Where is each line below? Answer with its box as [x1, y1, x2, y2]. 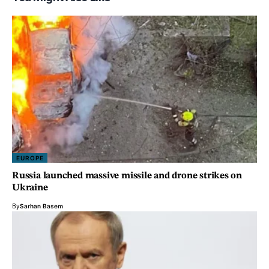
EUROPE [16, 154, 44, 162]
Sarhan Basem [20, 202, 63, 210]
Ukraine [12, 183, 48, 193]
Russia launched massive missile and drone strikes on [12, 171, 243, 181]
